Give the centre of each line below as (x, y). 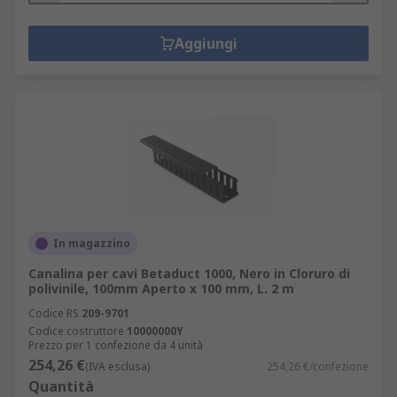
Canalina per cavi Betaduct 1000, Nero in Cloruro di (189, 273)
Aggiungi (206, 43)
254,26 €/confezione (318, 366)
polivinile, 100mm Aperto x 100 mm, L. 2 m (161, 288)
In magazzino (92, 243)
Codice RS (54, 313)
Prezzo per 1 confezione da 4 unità (116, 345)
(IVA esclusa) (117, 366)
